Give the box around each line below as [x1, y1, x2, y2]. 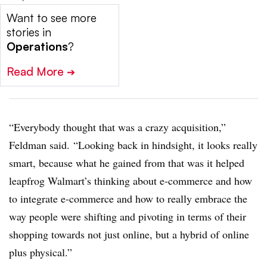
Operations [7, 39, 68, 54]
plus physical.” [9, 245, 72, 260]
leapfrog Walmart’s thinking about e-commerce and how [9, 173, 252, 188]
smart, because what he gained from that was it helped [9, 156, 244, 170]
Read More [7, 64, 67, 79]
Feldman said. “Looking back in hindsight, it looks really [9, 138, 257, 153]
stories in [7, 25, 51, 40]
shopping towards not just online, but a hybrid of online [9, 227, 249, 242]
